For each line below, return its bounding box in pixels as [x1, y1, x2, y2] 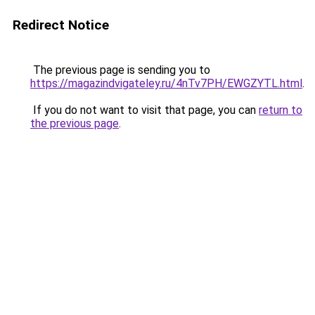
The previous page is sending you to [30, 63, 210, 77]
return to [259, 103, 302, 117]
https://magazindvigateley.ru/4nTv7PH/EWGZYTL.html [30, 77, 302, 90]
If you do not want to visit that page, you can [30, 103, 259, 117]
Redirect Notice [13, 17, 109, 33]
